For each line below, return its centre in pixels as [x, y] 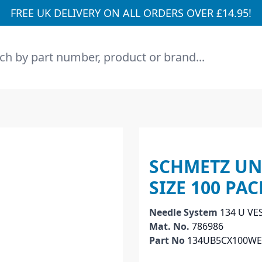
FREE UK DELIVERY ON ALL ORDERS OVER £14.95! [131, 13]
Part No [168, 240]
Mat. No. [170, 226]
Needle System [185, 212]
